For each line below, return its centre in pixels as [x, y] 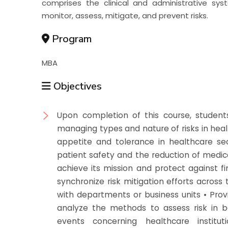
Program [71, 39]
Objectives [77, 86]
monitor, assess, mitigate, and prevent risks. [125, 15]
